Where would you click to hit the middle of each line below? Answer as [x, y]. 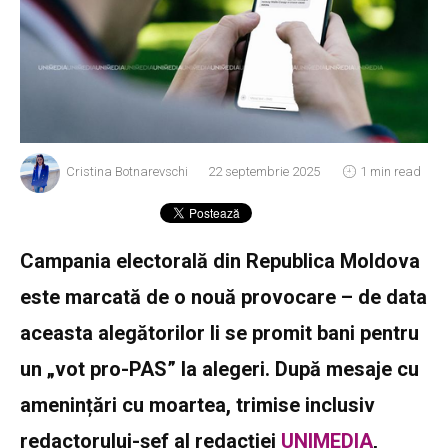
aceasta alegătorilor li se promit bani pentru [219, 332]
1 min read [391, 171]
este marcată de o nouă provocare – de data [223, 296]
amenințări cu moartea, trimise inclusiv [197, 404]
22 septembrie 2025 [264, 171]
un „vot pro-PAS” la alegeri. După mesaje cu [219, 368]
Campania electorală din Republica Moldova [220, 260]
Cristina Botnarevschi [127, 171]
